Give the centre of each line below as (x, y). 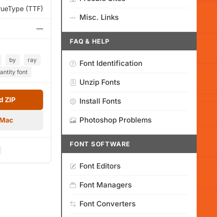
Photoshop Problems (116, 120)
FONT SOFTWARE (100, 144)
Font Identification (111, 63)
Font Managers (106, 185)
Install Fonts (100, 101)
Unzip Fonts (100, 82)
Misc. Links (99, 17)
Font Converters (108, 204)
